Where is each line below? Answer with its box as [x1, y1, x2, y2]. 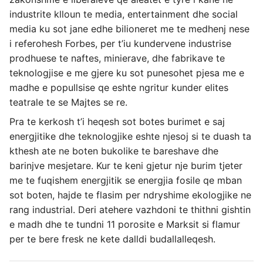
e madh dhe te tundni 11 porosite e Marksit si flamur [9, 218, 240, 230]
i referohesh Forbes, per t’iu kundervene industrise [9, 38, 231, 49]
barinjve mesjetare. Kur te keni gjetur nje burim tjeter [9, 160, 242, 171]
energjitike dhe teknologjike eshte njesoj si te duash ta [9, 130, 251, 142]
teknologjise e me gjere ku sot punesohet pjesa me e [9, 67, 244, 79]
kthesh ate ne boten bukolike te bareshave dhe [9, 145, 218, 157]
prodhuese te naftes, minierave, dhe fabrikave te [9, 52, 225, 64]
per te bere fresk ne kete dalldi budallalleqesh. [9, 233, 215, 245]
